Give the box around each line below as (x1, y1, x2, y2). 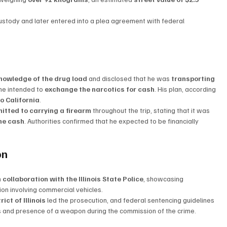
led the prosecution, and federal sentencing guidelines (46, 196, 216, 205)
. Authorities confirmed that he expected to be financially (24, 117, 201, 126)
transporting (171, 74, 217, 83)
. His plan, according (155, 85, 218, 94)
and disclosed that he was (87, 74, 172, 83)
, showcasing (143, 174, 185, 183)
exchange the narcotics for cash (45, 85, 155, 94)
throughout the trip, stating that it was (91, 106, 212, 115)
